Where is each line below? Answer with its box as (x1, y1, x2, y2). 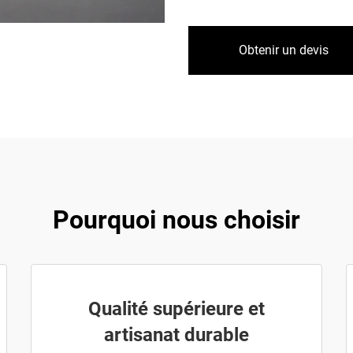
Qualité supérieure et (88, 298, 265, 320)
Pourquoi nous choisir (53, 205, 300, 235)
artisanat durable (104, 324, 249, 346)
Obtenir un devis (239, 43, 329, 58)
